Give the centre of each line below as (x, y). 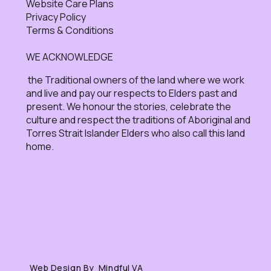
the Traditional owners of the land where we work (135, 80)
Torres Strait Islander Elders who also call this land (135, 133)
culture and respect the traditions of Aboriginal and (138, 119)
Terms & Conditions (70, 30)
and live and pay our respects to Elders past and (131, 93)
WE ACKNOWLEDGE (69, 57)
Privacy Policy (56, 17)
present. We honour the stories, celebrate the (128, 106)
